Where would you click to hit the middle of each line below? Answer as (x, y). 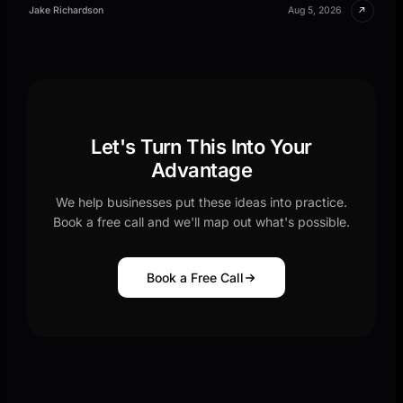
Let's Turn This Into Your (201, 147)
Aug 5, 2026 (314, 11)
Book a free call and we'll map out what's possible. (201, 222)
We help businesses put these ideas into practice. (201, 202)
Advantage (201, 170)
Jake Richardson (67, 11)
